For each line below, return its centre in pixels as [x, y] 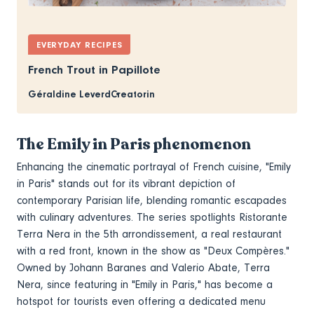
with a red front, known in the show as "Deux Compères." [153, 251]
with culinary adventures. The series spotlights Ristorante [152, 217]
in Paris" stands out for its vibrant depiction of [126, 183]
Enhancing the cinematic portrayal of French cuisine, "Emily [154, 166]
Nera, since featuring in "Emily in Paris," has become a [145, 284]
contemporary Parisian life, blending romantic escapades [152, 200]
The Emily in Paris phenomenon [136, 144]
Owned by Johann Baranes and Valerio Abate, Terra [143, 267]
